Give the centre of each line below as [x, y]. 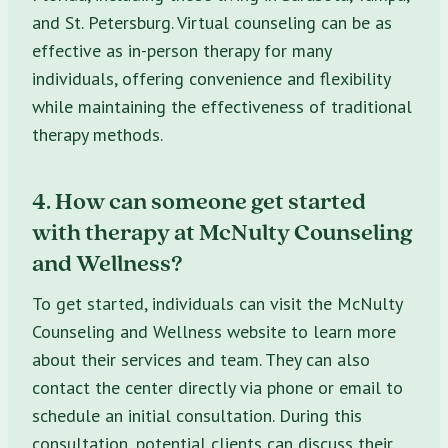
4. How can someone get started [199, 200]
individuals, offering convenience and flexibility [211, 78]
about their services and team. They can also [201, 359]
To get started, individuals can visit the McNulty [217, 303]
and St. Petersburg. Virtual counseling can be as [212, 22]
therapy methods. [97, 134]
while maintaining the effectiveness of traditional [222, 106]
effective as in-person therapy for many [181, 50]
